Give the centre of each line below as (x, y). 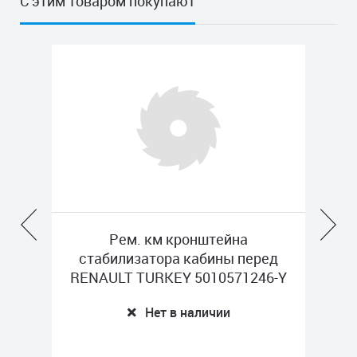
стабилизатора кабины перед (178, 258)
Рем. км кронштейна (178, 239)
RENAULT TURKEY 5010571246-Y (178, 277)
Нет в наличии (188, 312)
